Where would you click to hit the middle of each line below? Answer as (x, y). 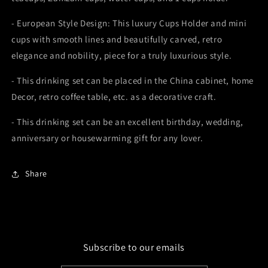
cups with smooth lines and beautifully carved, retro (117, 39)
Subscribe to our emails (134, 247)
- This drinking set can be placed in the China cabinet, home (133, 80)
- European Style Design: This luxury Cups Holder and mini (129, 23)
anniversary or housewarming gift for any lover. (107, 138)
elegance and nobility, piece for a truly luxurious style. (122, 55)
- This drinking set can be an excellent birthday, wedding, (127, 121)
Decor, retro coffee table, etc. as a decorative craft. (114, 96)
